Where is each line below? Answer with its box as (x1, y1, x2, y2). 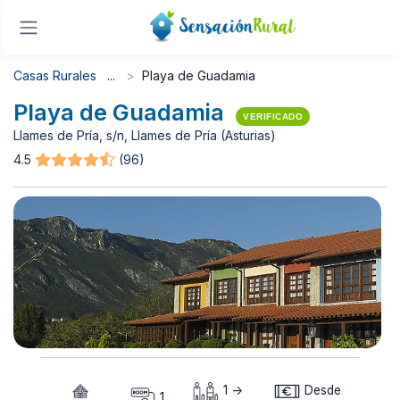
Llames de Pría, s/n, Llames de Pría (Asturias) (13, 128, 276, 144)
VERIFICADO (243, 112, 303, 122)
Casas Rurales (13, 68, 96, 83)
